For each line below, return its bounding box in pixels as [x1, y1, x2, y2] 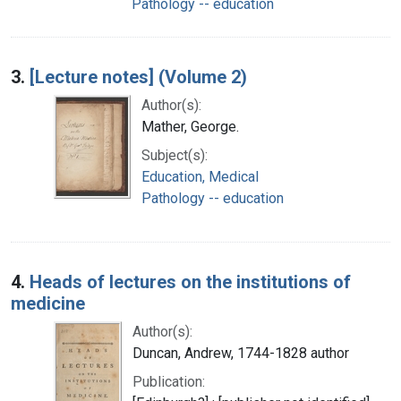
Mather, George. [141, 117, 239, 135]
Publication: [132, 372, 205, 390]
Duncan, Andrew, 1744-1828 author [132, 344, 349, 362]
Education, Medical [141, 167, 259, 185]
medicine [11, 292, 85, 314]
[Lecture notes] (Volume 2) [30, 65, 247, 88]
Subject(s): [141, 146, 208, 164]
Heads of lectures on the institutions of [30, 270, 351, 293]
